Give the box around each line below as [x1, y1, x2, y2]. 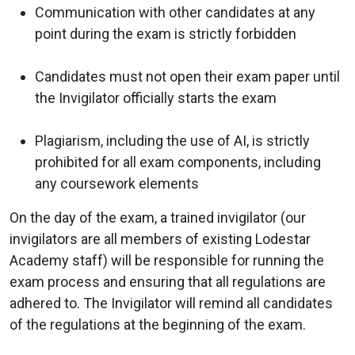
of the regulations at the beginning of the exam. [10, 315, 306, 333]
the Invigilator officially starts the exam [35, 89, 277, 106]
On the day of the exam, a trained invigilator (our [10, 208, 306, 226]
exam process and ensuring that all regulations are [10, 273, 326, 290]
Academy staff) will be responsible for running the [10, 251, 324, 269]
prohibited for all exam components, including [35, 153, 321, 170]
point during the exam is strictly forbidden [35, 25, 296, 42]
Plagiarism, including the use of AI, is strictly [35, 132, 310, 149]
